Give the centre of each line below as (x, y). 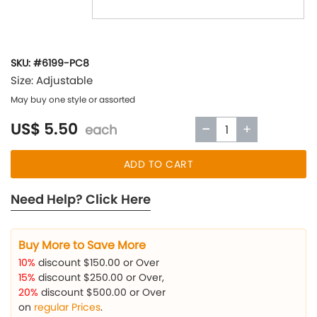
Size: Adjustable (52, 80)
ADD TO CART (158, 164)
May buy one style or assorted (73, 99)
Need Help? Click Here (81, 199)
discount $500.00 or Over (102, 292)
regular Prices (67, 307)
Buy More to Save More (82, 245)
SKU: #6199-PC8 (50, 63)
